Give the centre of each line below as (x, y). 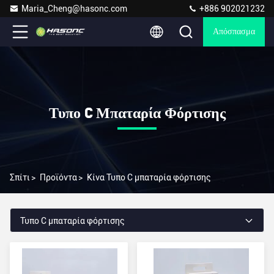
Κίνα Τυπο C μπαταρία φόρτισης (149, 177)
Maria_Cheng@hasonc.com (74, 9)
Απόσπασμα (234, 32)
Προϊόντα (58, 177)
